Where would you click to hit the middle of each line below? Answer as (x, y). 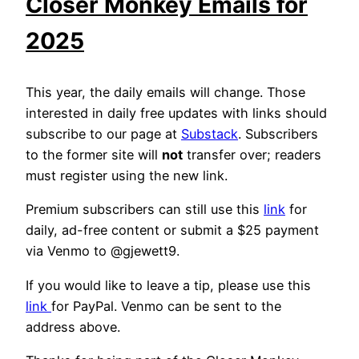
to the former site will (94, 154)
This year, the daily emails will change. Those (165, 92)
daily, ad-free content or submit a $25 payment (172, 230)
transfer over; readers (252, 154)
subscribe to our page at (103, 133)
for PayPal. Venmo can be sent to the (166, 306)
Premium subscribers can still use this (145, 210)
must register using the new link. (127, 175)
